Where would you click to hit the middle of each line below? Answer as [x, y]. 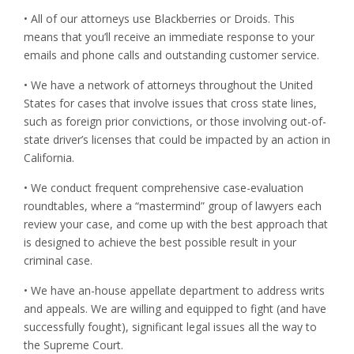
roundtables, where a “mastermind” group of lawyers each [173, 206]
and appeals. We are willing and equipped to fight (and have [175, 309]
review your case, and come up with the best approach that [176, 224]
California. [49, 158]
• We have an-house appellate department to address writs [174, 291]
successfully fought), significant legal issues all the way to [170, 327]
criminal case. [58, 261]
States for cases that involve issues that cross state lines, [170, 104]
